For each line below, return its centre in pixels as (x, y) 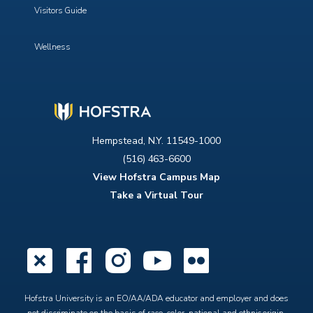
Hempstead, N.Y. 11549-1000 (156, 141)
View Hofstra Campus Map (156, 177)
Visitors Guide (60, 10)
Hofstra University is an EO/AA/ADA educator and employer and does (156, 298)
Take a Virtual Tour (156, 195)
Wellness (52, 47)
